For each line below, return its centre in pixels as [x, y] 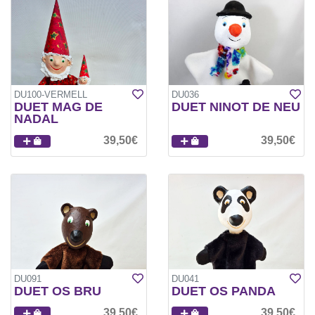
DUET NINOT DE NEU [236, 107]
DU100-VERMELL [51, 95]
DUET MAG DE [58, 107]
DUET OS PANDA [224, 291]
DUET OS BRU [58, 291]
